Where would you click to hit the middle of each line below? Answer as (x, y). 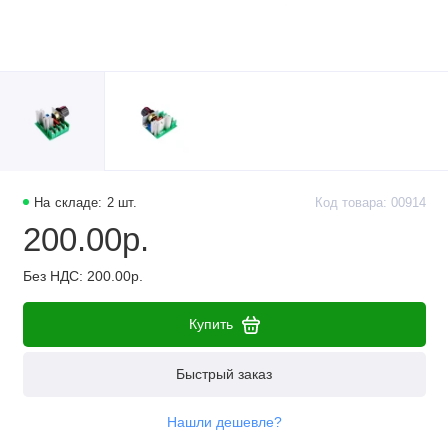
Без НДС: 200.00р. (82, 276)
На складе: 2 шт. (86, 203)
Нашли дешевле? (224, 422)
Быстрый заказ (224, 373)
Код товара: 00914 (370, 203)
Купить (210, 324)
